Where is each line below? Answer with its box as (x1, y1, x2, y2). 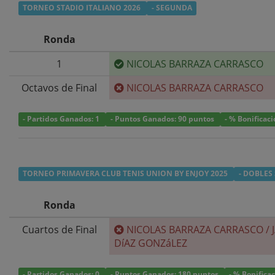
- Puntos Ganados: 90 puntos (110, 114, 216, 125)
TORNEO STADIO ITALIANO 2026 (23, 2, 143, 14)
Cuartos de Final (21, 222, 97, 236)
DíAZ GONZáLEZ (114, 236, 187, 250)
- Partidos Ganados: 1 (23, 114, 102, 125)
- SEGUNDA (151, 2, 192, 14)
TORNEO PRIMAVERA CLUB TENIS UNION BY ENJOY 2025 (23, 168, 230, 179)
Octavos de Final (21, 80, 97, 95)
